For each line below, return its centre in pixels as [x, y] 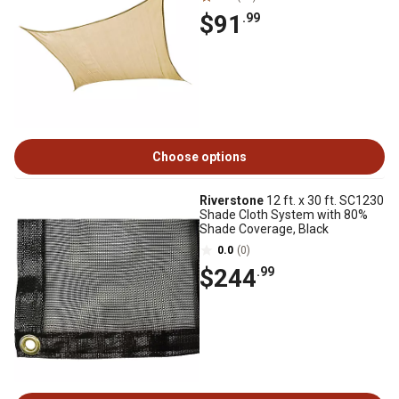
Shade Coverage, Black [264, 229]
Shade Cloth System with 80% [284, 215]
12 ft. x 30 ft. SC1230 [324, 200]
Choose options [199, 157]
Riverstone [232, 200]
